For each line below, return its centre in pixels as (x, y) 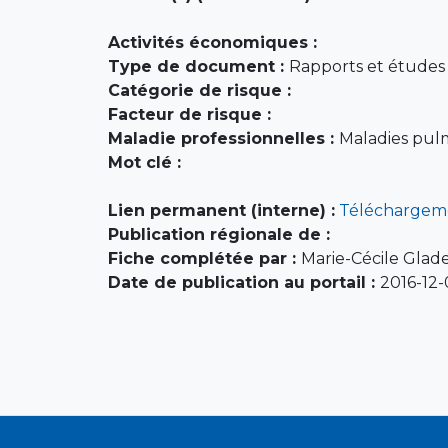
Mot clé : (144, 162)
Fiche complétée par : (204, 258)
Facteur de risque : (189, 114)
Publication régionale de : (218, 234)
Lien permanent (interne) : (221, 210)
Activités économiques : (212, 42)
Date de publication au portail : (243, 282)
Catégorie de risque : (199, 90)
